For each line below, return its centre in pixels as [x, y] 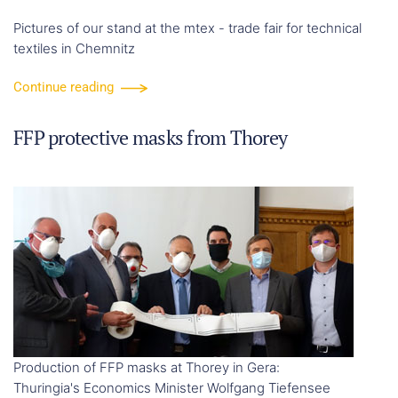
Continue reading [64, 88]
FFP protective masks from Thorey [150, 138]
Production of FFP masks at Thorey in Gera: [147, 368]
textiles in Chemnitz [74, 49]
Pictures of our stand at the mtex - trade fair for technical [187, 28]
